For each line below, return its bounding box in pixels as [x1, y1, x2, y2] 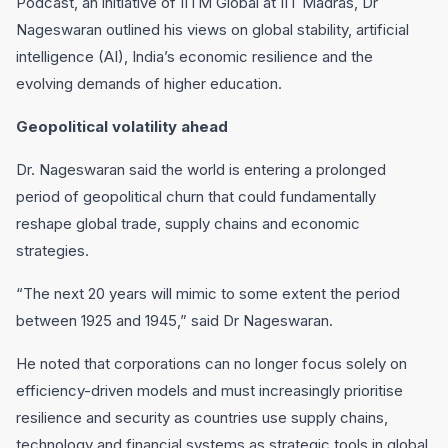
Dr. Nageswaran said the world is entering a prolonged [16, 160, 386, 179]
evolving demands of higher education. [16, 74, 282, 93]
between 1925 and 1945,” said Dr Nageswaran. [16, 311, 333, 330]
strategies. [16, 241, 89, 260]
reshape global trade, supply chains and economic [16, 214, 360, 233]
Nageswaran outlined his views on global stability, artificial [16, 20, 409, 39]
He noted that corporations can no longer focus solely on [16, 354, 407, 373]
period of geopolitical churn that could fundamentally [16, 187, 376, 206]
